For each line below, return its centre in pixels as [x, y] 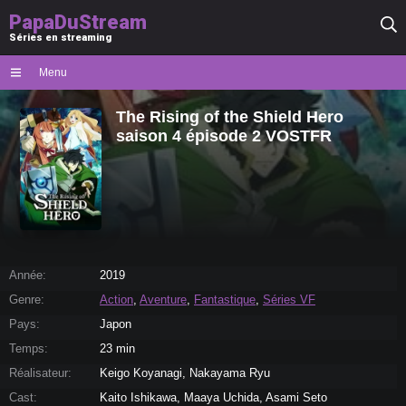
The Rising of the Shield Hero [230, 117]
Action [116, 300]
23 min [117, 348]
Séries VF [289, 300]
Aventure [163, 300]
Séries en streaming [60, 38]
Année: [28, 275]
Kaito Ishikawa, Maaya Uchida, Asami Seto [213, 397]
